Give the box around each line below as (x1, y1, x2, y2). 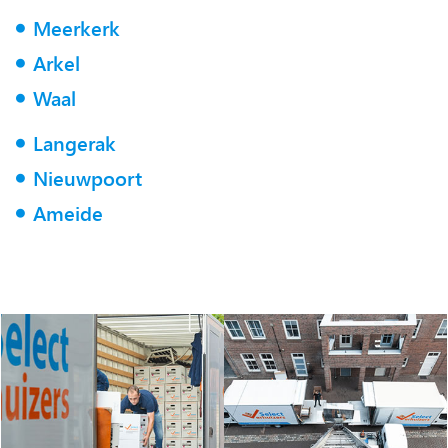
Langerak (32, 128, 116, 158)
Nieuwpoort (32, 163, 142, 193)
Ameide (32, 198, 103, 228)
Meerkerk (32, 13, 120, 43)
